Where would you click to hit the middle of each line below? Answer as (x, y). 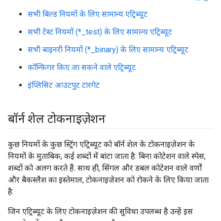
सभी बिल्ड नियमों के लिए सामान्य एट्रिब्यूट (88, 14)
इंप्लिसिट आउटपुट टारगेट (64, 85)
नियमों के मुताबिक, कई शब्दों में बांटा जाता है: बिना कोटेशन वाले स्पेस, (107, 156)
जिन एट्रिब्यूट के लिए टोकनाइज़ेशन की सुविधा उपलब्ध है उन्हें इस (100, 211)
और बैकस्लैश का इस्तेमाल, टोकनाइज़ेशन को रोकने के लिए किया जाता (108, 180)
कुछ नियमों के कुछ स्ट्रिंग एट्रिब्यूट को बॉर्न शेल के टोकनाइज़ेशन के (101, 144)
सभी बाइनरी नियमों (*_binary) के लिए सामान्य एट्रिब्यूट (108, 50)
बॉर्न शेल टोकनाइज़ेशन (57, 119)
